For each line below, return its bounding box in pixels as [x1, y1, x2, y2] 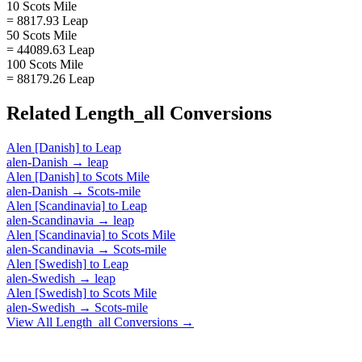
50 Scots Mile [6, 27, 77, 42]
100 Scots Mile [6, 57, 83, 71]
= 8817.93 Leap [6, 13, 88, 27]
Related [6, 102, 75, 124]
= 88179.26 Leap [6, 71, 95, 86]
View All [6, 314, 56, 329]
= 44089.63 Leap [6, 42, 95, 57]
